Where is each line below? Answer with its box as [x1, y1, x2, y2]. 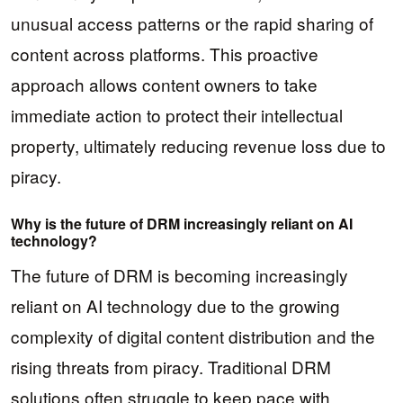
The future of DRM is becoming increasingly [11, 262, 348, 287]
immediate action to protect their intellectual [11, 102, 343, 127]
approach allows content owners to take [11, 71, 318, 96]
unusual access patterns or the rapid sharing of [11, 10, 373, 35]
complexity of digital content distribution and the [11, 323, 375, 348]
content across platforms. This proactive [11, 40, 318, 66]
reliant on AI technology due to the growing [11, 292, 340, 318]
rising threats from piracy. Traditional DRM [11, 354, 331, 379]
